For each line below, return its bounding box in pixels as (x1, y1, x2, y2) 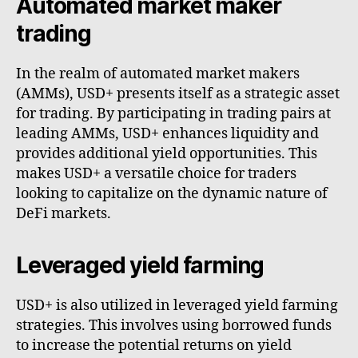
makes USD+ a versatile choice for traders (16, 165, 296, 184)
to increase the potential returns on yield (16, 336, 292, 356)
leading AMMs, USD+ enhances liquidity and (16, 125, 319, 144)
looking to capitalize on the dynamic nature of (16, 185, 328, 204)
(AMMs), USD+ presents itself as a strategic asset (16, 85, 340, 104)
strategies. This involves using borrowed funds (16, 316, 332, 336)
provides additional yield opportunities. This (16, 145, 317, 164)
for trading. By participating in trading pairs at (16, 105, 331, 124)
